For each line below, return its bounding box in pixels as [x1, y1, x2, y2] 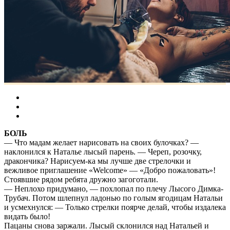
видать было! [4, 212, 50, 221]
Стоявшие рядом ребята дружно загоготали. [4, 175, 158, 184]
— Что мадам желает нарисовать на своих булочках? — [4, 138, 199, 147]
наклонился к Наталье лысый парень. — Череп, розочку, [4, 147, 202, 157]
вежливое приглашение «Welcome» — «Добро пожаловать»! [4, 166, 216, 175]
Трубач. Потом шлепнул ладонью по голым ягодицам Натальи [4, 194, 223, 203]
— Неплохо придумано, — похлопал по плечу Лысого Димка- [4, 184, 223, 194]
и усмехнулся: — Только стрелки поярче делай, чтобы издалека [4, 203, 226, 212]
